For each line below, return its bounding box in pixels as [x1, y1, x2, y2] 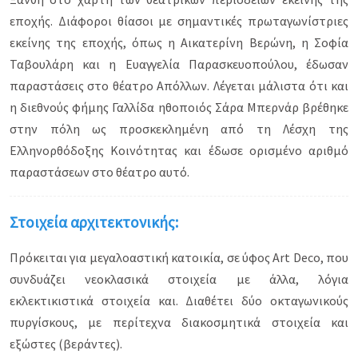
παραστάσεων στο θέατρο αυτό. [10, 164, 189, 180]
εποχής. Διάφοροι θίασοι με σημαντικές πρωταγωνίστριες [10, 13, 348, 29]
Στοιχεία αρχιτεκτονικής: [10, 213, 178, 232]
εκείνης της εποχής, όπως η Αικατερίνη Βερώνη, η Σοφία [10, 34, 348, 50]
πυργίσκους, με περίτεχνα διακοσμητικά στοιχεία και [10, 314, 348, 330]
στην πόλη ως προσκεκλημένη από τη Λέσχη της [10, 121, 348, 137]
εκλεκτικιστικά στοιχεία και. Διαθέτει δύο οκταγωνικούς [10, 292, 348, 308]
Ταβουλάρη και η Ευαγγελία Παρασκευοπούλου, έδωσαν [10, 56, 348, 72]
